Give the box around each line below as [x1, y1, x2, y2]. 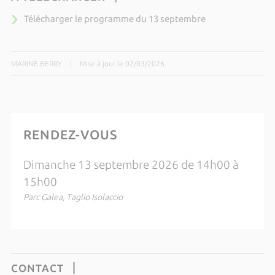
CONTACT [10, 261, 64, 274]
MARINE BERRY [10, 59, 62, 68]
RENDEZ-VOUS [23, 126, 117, 142]
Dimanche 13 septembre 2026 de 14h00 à [23, 158, 239, 171]
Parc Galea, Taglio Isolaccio [23, 192, 123, 202]
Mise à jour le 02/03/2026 [79, 59, 165, 68]
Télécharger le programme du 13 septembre [23, 14, 206, 24]
